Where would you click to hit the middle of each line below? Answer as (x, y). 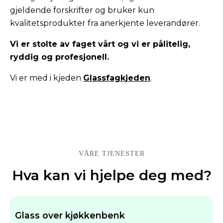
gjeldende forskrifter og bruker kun (82, 10)
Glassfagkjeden (117, 78)
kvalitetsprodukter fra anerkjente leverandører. (105, 23)
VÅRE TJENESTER (111, 153)
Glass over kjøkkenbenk (70, 215)
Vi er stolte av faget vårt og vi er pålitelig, (100, 44)
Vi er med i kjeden (47, 78)
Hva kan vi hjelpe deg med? (111, 175)
